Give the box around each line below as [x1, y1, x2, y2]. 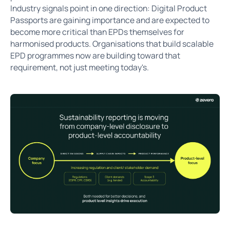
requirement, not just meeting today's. [10, 62, 149, 73]
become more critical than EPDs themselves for [10, 26, 184, 38]
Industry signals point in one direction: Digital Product [10, 3, 207, 14]
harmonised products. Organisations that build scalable [10, 38, 214, 50]
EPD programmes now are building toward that [10, 50, 180, 62]
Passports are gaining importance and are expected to [10, 14, 209, 26]
